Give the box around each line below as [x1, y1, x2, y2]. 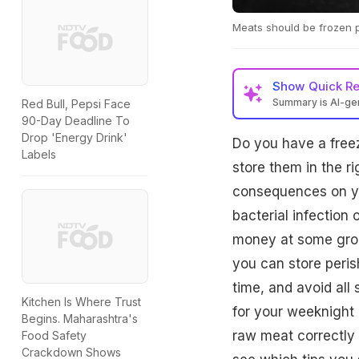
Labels [22, 147, 56, 162]
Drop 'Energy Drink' [22, 131, 127, 145]
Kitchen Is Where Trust [22, 295, 141, 309]
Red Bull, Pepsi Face [22, 97, 131, 111]
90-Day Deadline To [22, 114, 130, 128]
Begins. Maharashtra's [22, 312, 138, 326]
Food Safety [22, 329, 87, 343]
